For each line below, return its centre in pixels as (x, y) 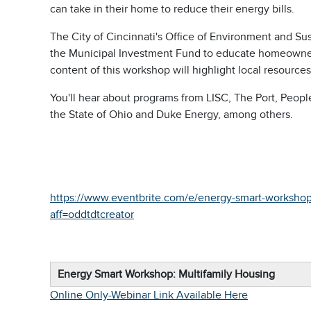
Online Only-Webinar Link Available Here (149, 295)
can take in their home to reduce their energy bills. (172, 9)
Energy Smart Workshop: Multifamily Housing (168, 274)
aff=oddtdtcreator (92, 215)
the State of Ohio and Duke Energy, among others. (171, 115)
